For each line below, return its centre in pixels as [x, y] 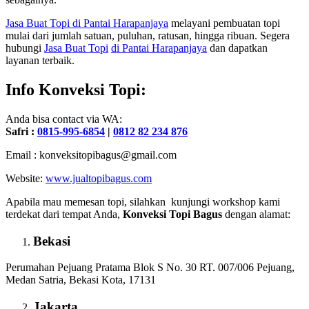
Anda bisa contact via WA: [64, 119]
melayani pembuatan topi [224, 23]
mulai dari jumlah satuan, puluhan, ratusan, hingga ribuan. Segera [148, 36]
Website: [26, 178]
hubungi [25, 48]
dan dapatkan [237, 48]
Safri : [21, 131]
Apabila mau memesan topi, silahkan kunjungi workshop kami [143, 201]
